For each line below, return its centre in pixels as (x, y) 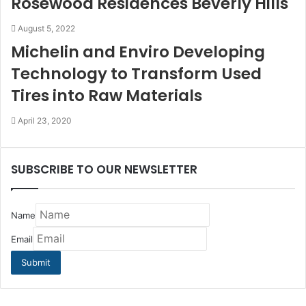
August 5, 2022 (46, 29)
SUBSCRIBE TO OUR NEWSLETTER (104, 170)
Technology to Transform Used (136, 74)
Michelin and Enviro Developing (138, 52)
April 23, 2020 (45, 121)
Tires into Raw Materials (107, 96)
